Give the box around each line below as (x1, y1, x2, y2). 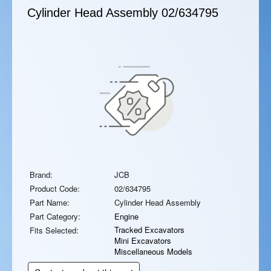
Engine (114, 211, 139, 222)
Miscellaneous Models (114, 246, 192, 257)
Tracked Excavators (114, 224, 184, 235)
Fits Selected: (30, 224, 79, 236)
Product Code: (30, 183, 80, 194)
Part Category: (30, 211, 80, 222)
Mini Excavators (114, 235, 171, 246)
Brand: (30, 169, 53, 180)
